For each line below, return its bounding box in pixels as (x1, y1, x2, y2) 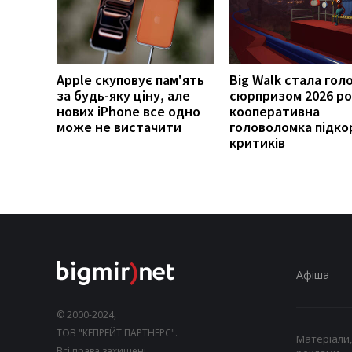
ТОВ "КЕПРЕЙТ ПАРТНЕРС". (57, 325, 178, 339)
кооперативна (229, 101, 320, 120)
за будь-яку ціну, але (57, 86, 190, 104)
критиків (229, 133, 285, 152)
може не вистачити (57, 117, 181, 136)
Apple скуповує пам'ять (57, 70, 204, 89)
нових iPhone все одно (57, 101, 200, 120)
